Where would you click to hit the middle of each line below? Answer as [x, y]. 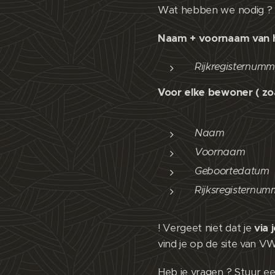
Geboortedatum [232, 171]
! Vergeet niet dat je [206, 228]
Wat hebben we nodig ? [215, 10]
